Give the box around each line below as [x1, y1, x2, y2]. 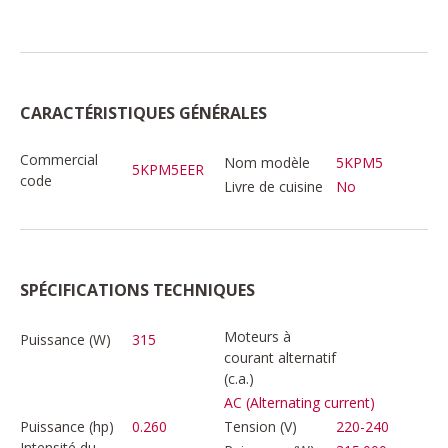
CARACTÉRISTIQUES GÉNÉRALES [20, 101, 267, 124]
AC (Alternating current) [224, 392, 375, 412]
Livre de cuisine [224, 176, 323, 196]
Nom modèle [224, 152, 310, 172]
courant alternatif [224, 347, 336, 367]
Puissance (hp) [20, 416, 114, 436]
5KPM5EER [132, 160, 205, 180]
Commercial [20, 149, 98, 169]
